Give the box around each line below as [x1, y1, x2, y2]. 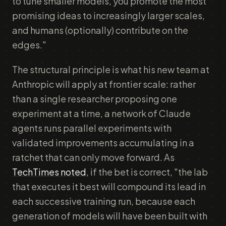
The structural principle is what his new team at [12, 64, 209, 75]
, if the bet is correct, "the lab [86, 166, 208, 178]
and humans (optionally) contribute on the [12, 24, 188, 36]
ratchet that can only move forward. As [12, 151, 175, 163]
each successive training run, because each [12, 195, 195, 207]
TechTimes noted [12, 166, 86, 178]
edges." [12, 39, 46, 50]
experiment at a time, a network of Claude [12, 107, 191, 119]
